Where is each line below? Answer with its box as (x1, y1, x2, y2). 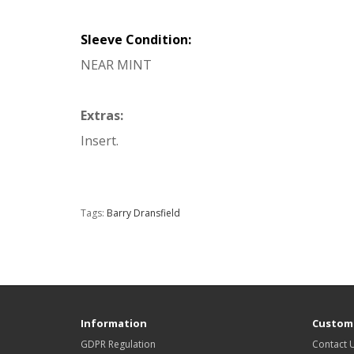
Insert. (81, 132, 119, 149)
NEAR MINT (81, 56, 152, 73)
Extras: (81, 107, 123, 124)
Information (81, 316, 147, 330)
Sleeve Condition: (81, 31, 191, 48)
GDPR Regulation (81, 337, 156, 351)
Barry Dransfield (107, 206, 180, 220)
